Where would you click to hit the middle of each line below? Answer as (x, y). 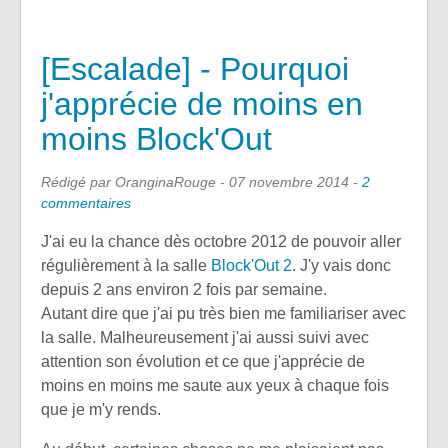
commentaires (86, 202)
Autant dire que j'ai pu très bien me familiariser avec (223, 313)
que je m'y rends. (101, 409)
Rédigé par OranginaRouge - (135, 181)
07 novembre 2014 (289, 181)
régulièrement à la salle (126, 265)
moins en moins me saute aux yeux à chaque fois (215, 385)
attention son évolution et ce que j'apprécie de (203, 361)
